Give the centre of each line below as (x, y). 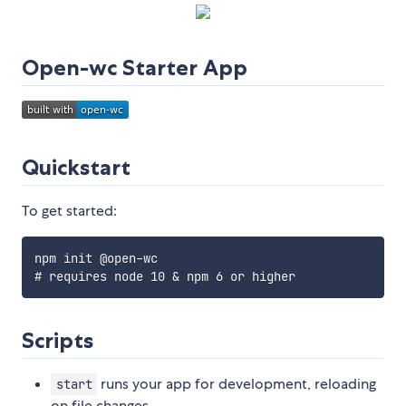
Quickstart (76, 168)
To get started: (69, 211)
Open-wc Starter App (135, 68)
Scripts (58, 341)
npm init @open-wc (96, 259)
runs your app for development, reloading (237, 384)
